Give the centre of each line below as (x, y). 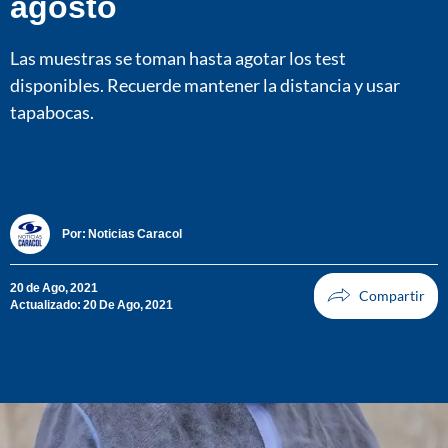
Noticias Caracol (135, 234)
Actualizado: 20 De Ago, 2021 (91, 304)
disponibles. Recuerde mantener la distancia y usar (205, 84)
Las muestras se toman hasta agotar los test (178, 57)
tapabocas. (52, 111)
